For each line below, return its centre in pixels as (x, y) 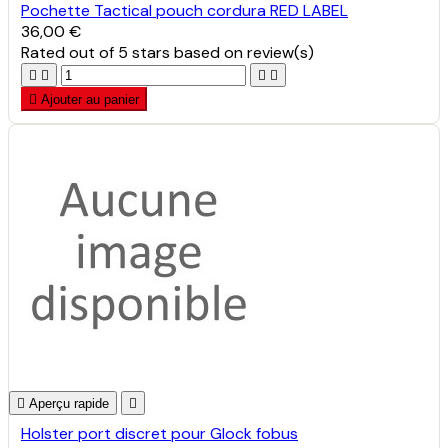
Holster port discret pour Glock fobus (159, 433)
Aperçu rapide (69, 403)
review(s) (280, 52)
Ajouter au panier (90, 99)
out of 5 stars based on (158, 52)
